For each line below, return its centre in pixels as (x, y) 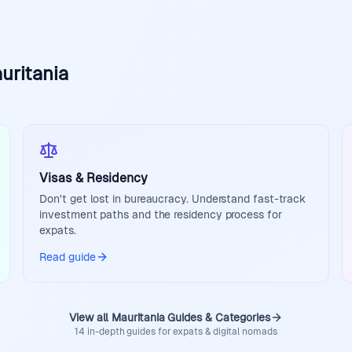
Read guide (68, 257)
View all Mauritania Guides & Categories (170, 317)
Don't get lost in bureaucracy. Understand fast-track (173, 199)
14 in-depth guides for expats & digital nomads (176, 332)
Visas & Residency (93, 178)
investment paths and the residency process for (161, 214)
